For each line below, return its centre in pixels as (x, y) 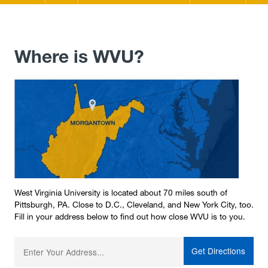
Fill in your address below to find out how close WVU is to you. (130, 216)
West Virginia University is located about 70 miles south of (121, 192)
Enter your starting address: (69, 242)
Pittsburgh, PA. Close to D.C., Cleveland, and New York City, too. (134, 204)
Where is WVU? (79, 57)
